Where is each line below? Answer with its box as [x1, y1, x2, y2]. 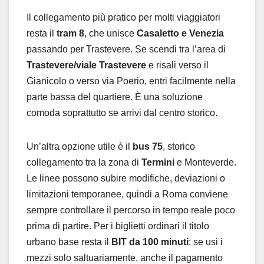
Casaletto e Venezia [137, 28, 224, 38]
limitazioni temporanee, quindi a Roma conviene [27, 189, 228, 199]
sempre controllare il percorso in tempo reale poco [27, 204, 235, 215]
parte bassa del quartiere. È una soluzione [27, 91, 203, 102]
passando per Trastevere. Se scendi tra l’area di [27, 44, 226, 54]
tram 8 [57, 28, 84, 38]
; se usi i [189, 236, 223, 247]
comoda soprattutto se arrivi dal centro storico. [27, 107, 217, 118]
